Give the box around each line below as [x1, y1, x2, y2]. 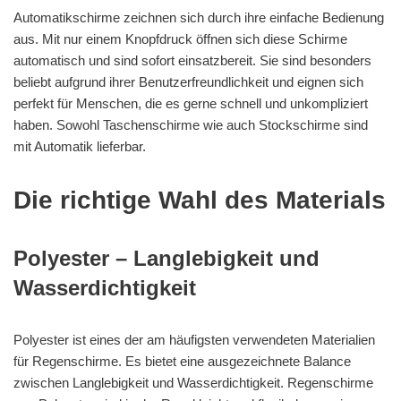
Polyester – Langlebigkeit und [13, 246, 320, 271]
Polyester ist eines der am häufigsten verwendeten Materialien [13, 332, 375, 348]
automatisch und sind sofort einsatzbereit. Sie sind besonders [13, 53, 371, 69]
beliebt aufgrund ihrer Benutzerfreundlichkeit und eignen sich [13, 74, 363, 90]
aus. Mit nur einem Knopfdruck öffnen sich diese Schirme [13, 31, 347, 47]
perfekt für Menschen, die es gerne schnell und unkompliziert [13, 96, 368, 112]
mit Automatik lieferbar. [13, 139, 146, 155]
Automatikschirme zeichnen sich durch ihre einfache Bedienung [13, 10, 384, 26]
